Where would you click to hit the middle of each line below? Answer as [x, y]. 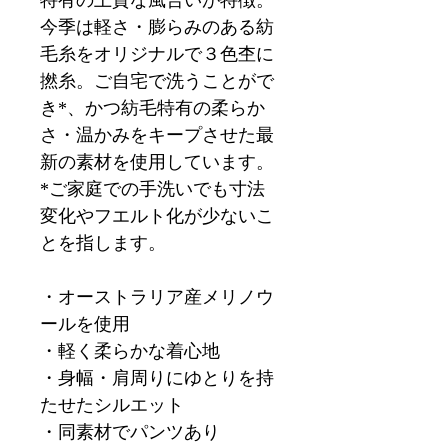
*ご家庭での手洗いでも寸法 [152, 189]
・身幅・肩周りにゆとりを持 [157, 378]
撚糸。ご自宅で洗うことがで [157, 81]
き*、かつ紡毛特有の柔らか [152, 108]
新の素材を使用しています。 [157, 162]
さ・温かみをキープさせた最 [157, 135]
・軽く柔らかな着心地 [130, 351]
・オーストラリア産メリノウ [157, 297]
